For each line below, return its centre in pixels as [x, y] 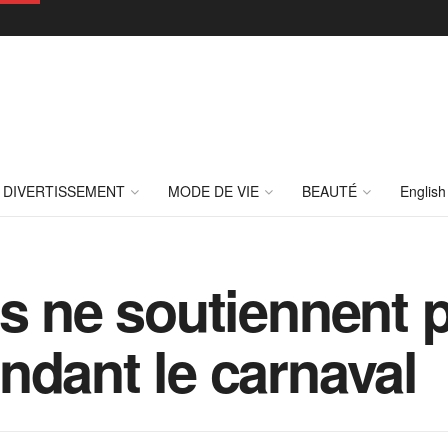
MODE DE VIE [213, 191]
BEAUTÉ [329, 191]
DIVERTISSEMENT [64, 191]
